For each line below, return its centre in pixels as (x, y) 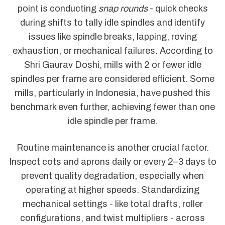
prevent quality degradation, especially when (113, 176)
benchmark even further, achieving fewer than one (113, 107)
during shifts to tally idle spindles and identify (113, 22)
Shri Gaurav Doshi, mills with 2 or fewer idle (113, 65)
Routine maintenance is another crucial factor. (113, 148)
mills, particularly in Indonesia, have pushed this (113, 93)
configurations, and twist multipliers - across (113, 218)
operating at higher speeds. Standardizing (113, 190)
